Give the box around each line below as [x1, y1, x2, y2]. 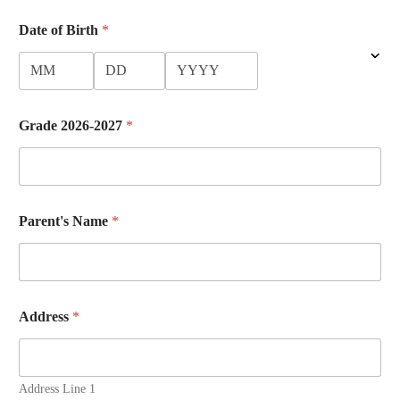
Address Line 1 [19, 381, 96, 396]
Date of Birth [19, 21, 102, 37]
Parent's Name [19, 212, 112, 229]
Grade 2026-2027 [19, 117, 126, 133]
